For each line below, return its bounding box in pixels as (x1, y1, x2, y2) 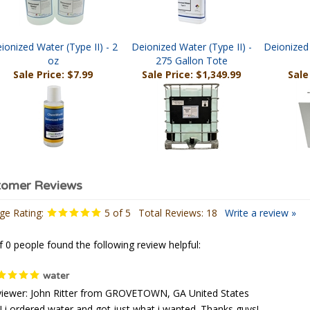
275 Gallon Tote (155, 57, 228, 70)
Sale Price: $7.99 (13, 71, 93, 84)
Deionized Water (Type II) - (131, 43, 252, 56)
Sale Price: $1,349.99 (142, 71, 241, 84)
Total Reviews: (138, 209, 206, 222)
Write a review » (224, 209, 296, 222)
